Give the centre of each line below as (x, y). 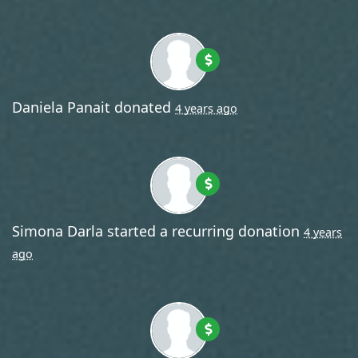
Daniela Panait (61, 107)
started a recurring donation (203, 231)
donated (143, 107)
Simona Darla (58, 231)
